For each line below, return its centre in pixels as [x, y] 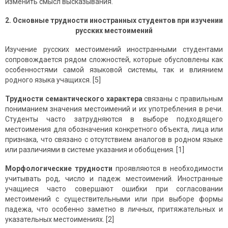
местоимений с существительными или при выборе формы [114, 199]
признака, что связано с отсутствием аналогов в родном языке [114, 140]
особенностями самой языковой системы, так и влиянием [114, 70]
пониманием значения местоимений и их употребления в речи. [114, 109]
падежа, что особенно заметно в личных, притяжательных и [114, 209]
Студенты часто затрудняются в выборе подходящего [114, 119]
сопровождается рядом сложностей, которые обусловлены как [114, 60]
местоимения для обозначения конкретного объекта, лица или [114, 130]
